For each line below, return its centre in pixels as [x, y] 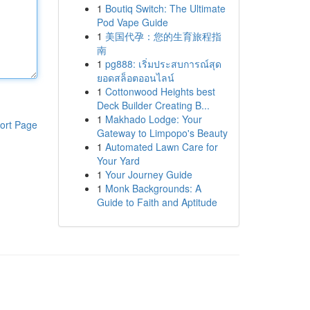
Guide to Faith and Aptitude [157, 202]
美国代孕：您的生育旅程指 [163, 36]
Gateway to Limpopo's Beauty [162, 133]
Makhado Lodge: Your [153, 119]
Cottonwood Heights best [160, 91]
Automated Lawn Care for [161, 147]
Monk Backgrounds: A [153, 188]
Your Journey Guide [148, 174]
